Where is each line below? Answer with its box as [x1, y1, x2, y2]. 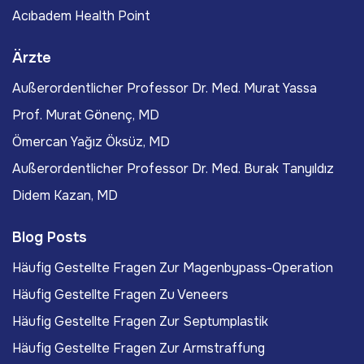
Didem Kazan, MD [12, 187, 118, 205]
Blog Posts [12, 228, 87, 247]
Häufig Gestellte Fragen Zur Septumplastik [12, 313, 268, 331]
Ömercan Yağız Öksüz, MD [12, 133, 170, 151]
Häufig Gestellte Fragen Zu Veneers [12, 286, 228, 304]
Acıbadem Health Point [12, 7, 150, 25]
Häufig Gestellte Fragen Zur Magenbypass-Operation [12, 259, 333, 277]
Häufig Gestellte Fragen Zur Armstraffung [12, 340, 265, 357]
